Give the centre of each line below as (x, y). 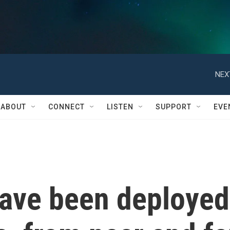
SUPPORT (174, 107)
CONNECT (66, 107)
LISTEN (120, 107)
